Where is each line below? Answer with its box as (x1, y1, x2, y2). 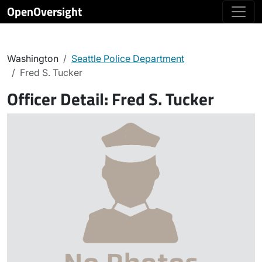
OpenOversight (7, 2, 82, 20)
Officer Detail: (7, 86, 112, 112)
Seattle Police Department (71, 53, 184, 64)
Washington (7, 53, 58, 64)
